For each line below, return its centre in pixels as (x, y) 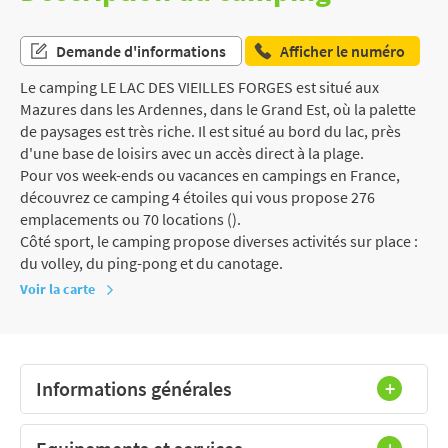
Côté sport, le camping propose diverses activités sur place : (219, 240)
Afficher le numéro (342, 50)
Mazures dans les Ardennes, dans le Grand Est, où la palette (218, 108)
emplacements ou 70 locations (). (130, 218)
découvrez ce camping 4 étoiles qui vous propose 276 (197, 196)
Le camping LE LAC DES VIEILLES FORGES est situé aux (199, 86)
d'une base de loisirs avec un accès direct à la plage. (192, 152)
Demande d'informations (141, 50)
